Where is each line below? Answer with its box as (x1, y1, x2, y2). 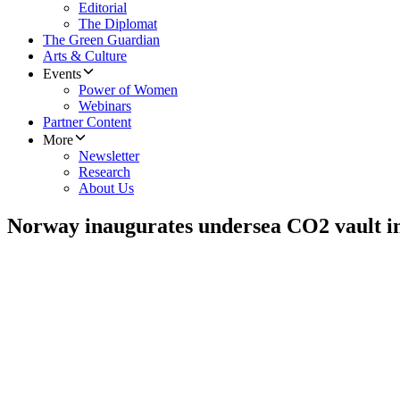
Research (79, 164, 130, 180)
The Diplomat (79, 16, 157, 32)
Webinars (79, 98, 131, 114)
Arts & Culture (43, 48, 127, 64)
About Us (79, 180, 134, 196)
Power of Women (79, 82, 178, 98)
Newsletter (79, 148, 139, 164)
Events (43, 66, 81, 82)
